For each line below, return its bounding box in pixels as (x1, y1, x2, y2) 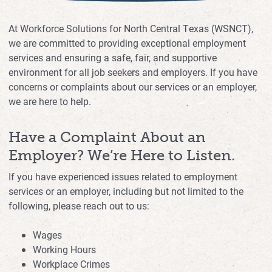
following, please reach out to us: (8, 199, 149, 212)
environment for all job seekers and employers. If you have (8, 65, 257, 78)
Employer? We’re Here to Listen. (8, 146, 235, 164)
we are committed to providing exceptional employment (8, 36, 246, 49)
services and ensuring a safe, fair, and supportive (8, 50, 217, 64)
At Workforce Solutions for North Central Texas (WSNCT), (8, 21, 253, 35)
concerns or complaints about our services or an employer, (8, 80, 257, 93)
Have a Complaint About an (8, 127, 206, 146)
